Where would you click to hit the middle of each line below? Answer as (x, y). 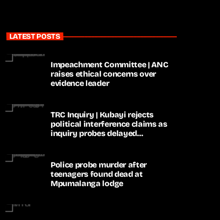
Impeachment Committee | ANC (110, 64)
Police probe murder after (99, 165)
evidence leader (80, 83)
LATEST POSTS (35, 36)
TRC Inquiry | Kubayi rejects (102, 114)
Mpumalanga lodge (87, 183)
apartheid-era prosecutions (102, 142)
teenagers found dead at (97, 174)
